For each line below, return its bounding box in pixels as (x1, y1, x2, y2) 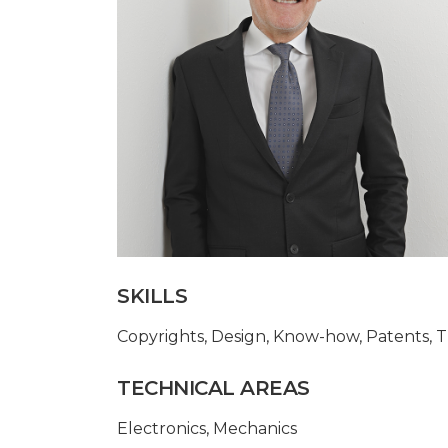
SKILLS (117, 283, 187, 308)
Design (211, 326, 266, 346)
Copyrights (117, 326, 204, 346)
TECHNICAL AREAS (117, 375, 310, 400)
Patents (366, 326, 429, 346)
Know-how (273, 326, 359, 346)
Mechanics (213, 418, 297, 438)
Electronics (117, 418, 206, 438)
